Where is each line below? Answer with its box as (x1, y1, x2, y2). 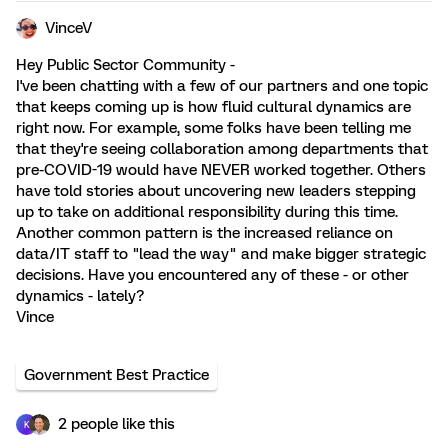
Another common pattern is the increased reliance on (16, 224, 393, 242)
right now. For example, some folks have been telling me (16, 119, 411, 137)
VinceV (45, 19, 92, 37)
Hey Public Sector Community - (16, 56, 235, 74)
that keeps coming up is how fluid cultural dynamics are (16, 98, 411, 116)
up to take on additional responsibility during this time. (16, 203, 398, 221)
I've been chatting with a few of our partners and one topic (16, 77, 428, 95)
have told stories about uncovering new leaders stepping (16, 182, 416, 200)
